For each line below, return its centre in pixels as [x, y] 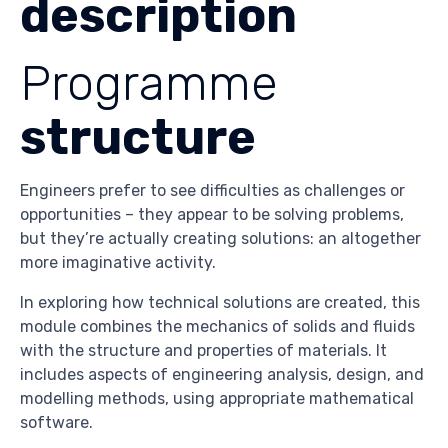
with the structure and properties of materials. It [203, 351]
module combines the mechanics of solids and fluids [217, 327]
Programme [148, 84]
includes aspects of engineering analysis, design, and [222, 375]
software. [56, 423]
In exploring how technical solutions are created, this [220, 303]
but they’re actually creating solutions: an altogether [220, 239]
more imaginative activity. [118, 263]
